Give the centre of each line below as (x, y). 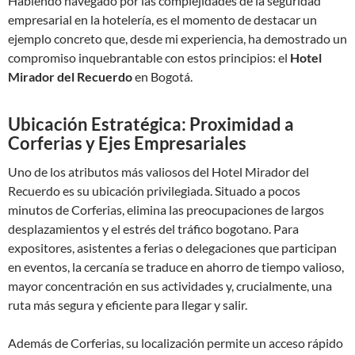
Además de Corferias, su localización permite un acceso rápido (176, 343)
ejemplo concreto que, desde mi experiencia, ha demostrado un (177, 38)
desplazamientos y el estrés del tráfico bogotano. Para (153, 229)
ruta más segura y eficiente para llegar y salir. (128, 305)
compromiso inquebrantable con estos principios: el (149, 57)
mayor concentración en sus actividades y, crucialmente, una (170, 286)
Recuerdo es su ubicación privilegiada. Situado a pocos (154, 191)
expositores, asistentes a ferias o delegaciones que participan (172, 248)
